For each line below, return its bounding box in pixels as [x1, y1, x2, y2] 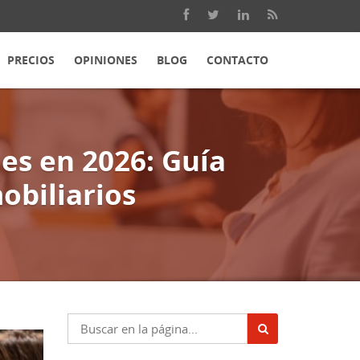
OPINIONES [74, 52, 137, 67]
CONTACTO [207, 52, 268, 67]
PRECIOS [7, 52, 55, 67]
